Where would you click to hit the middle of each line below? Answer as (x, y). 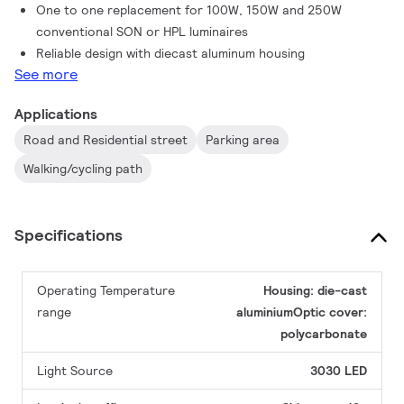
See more (46, 74)
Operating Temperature (106, 290)
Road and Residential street (106, 140)
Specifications (69, 235)
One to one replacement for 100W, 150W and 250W (189, 10)
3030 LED (339, 371)
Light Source (75, 371)
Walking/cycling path (83, 169)
